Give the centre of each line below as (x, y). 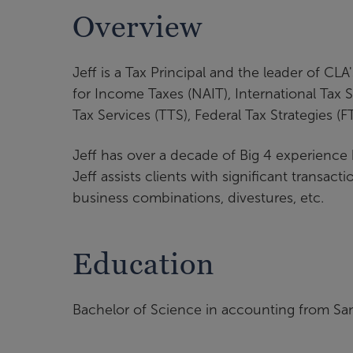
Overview (137, 27)
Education (143, 264)
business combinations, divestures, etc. (198, 198)
